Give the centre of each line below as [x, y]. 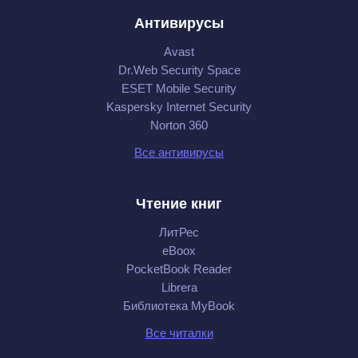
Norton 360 [179, 125]
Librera [179, 287]
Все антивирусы [179, 152]
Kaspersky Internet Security [179, 106]
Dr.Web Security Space [179, 70]
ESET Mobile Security [179, 88]
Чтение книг [179, 203]
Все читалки [179, 332]
